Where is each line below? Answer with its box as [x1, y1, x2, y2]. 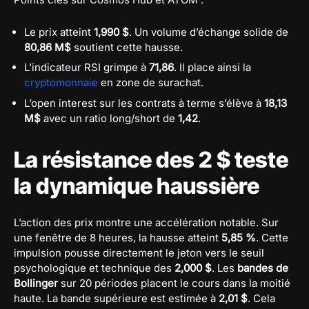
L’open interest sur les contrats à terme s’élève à [24, 96, 264, 110]
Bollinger [14, 276, 58, 290]
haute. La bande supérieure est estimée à [14, 291, 219, 305]
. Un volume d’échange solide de [129, 25, 288, 39]
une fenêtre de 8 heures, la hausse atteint [14, 230, 221, 244]
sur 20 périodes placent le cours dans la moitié [58, 276, 290, 290]
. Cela [248, 291, 275, 305]
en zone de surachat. [98, 76, 203, 90]
